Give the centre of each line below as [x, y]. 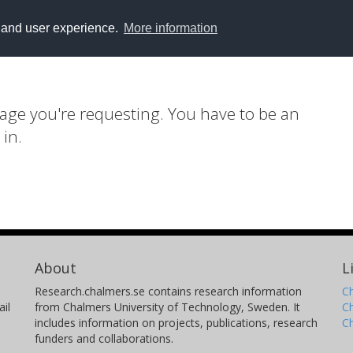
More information [170, 28]
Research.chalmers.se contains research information [169, 291]
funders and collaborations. [104, 338]
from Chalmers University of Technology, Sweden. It [168, 307]
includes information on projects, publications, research [176, 323]
